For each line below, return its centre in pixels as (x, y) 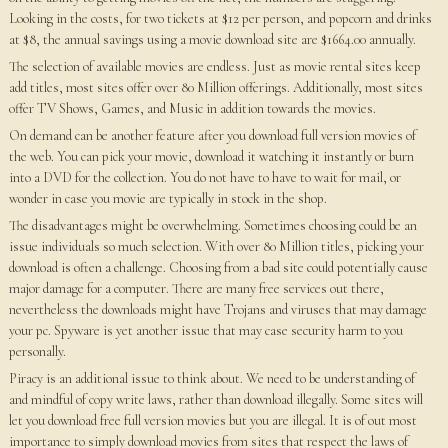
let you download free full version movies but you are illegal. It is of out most (212, 420)
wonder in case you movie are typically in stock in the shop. (167, 198)
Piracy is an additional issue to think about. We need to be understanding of (211, 378)
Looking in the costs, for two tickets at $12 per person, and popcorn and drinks (220, 18)
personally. (37, 351)
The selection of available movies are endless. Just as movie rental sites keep (214, 66)
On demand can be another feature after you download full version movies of (212, 135)
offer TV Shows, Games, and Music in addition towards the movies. (192, 108)
